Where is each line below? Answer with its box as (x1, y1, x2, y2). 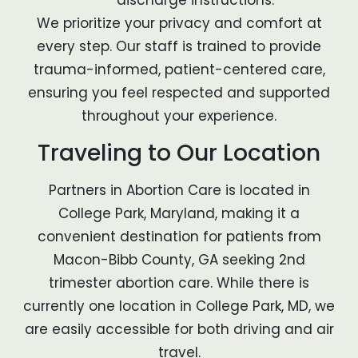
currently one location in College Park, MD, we (23, 296, 335, 316)
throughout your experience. (82, 106, 276, 126)
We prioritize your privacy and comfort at (36, 14, 322, 34)
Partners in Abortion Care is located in (48, 180, 310, 200)
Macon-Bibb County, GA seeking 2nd (53, 249, 305, 269)
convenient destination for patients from (37, 226, 321, 246)
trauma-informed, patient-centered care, (33, 60, 325, 80)
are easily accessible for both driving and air (24, 319, 334, 339)
